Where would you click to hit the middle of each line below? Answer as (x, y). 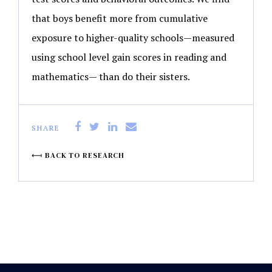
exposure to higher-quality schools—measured (133, 37)
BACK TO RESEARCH (85, 155)
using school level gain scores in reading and (129, 57)
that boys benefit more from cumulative (120, 18)
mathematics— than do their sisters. (111, 76)
